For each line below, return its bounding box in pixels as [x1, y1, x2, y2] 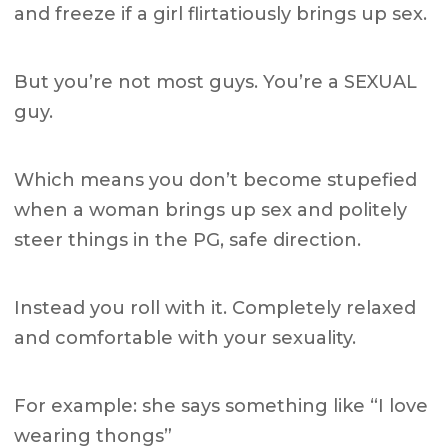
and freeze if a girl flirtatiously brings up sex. [14, 3, 428, 26]
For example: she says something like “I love [14, 395, 429, 418]
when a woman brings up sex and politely [14, 199, 408, 222]
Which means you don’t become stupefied [14, 169, 418, 192]
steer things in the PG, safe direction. [14, 229, 362, 252]
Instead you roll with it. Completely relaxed [14, 297, 417, 320]
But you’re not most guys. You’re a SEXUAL [14, 71, 418, 94]
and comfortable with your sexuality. [14, 327, 357, 350]
